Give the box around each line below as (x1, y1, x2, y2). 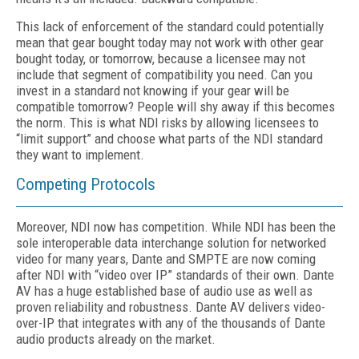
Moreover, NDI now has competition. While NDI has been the (16, 219, 336, 235)
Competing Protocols (16, 175, 155, 194)
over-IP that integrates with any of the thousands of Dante (16, 315, 325, 331)
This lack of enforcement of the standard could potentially (16, 18, 324, 34)
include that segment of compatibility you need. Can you (16, 67, 313, 83)
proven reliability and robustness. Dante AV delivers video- (16, 299, 325, 315)
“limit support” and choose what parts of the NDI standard (16, 131, 323, 147)
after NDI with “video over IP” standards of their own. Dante (16, 267, 334, 283)
